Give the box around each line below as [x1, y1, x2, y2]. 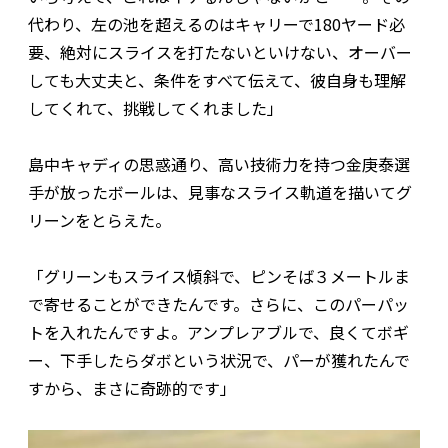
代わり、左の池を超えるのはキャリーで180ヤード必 [28, 11, 405, 36]
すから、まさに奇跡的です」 [28, 375, 236, 400]
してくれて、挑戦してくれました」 [28, 95, 283, 120]
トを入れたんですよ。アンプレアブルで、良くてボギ [28, 319, 409, 344]
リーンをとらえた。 [28, 207, 171, 232]
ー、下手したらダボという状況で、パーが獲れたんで [28, 347, 410, 372]
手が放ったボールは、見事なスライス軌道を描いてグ [28, 179, 412, 204]
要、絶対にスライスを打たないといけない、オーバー [28, 39, 412, 64]
